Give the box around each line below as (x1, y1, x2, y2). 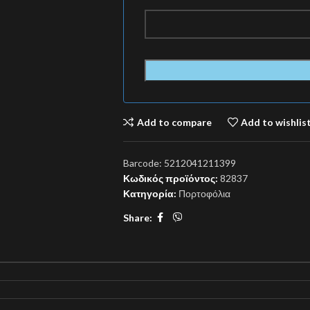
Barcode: (122, 157, 164, 169)
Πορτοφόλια (178, 188, 230, 199)
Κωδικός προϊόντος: (122, 172, 220, 184)
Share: (122, 211, 152, 224)
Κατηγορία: (122, 188, 176, 199)
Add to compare (136, 116, 212, 128)
